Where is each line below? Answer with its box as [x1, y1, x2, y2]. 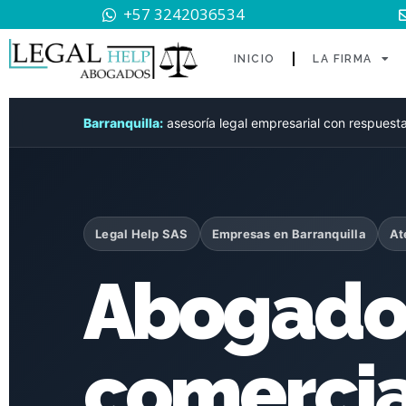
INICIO [233, 53, 275, 65]
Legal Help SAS [95, 227, 188, 241]
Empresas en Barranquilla [211, 227, 366, 241]
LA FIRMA [313, 53, 372, 65]
